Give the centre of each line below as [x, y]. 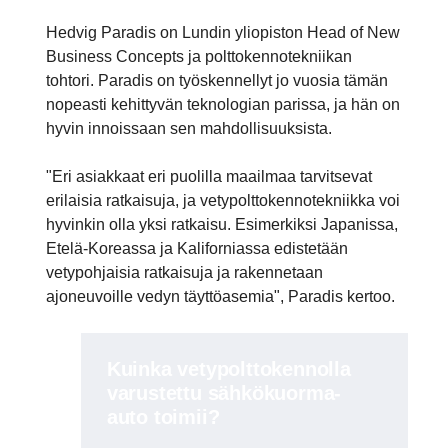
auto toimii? [163, 416]
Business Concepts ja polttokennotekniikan [199, 56]
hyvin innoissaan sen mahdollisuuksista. [189, 128]
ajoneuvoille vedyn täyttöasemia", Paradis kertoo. [220, 296]
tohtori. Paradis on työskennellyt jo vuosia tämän [217, 80]
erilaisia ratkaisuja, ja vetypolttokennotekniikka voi [223, 200]
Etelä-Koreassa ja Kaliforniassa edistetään [197, 248]
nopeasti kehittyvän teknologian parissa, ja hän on [223, 104]
